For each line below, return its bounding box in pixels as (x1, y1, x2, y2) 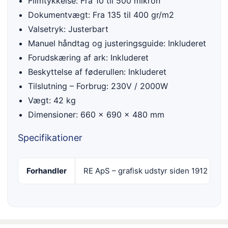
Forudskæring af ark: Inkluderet (28, 52, 149, 63)
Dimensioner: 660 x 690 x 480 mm (28, 109, 164, 120)
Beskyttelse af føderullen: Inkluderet (28, 66, 166, 77)
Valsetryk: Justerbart (28, 23, 108, 34)
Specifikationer (18, 132, 82, 143)
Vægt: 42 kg (28, 95, 76, 105)
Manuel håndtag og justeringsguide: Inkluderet (28, 38, 206, 48)
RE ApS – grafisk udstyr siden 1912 (83, 165, 208, 176)
